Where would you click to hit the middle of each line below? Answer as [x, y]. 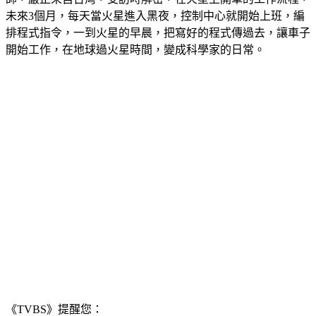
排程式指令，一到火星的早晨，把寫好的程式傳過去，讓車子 [158, 32]
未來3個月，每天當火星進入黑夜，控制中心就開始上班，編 [155, 16]
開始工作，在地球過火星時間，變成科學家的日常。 [135, 49]
